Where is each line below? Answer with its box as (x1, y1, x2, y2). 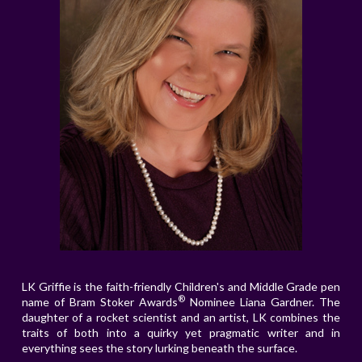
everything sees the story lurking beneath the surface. (21, 340, 297, 355)
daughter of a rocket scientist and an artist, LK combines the (21, 309, 341, 324)
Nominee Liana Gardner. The (184, 294, 341, 309)
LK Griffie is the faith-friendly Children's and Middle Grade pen (21, 279, 341, 293)
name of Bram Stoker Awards (21, 294, 179, 309)
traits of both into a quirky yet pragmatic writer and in (21, 325, 341, 339)
